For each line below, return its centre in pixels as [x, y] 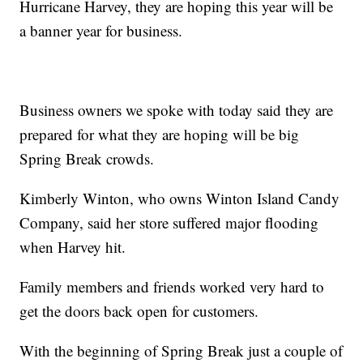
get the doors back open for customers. [139, 311]
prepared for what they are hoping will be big [160, 135]
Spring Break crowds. [87, 159]
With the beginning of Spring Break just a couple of [181, 351]
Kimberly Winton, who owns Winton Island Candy [180, 199]
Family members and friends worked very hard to [172, 287]
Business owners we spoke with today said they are [177, 110]
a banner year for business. [101, 31]
